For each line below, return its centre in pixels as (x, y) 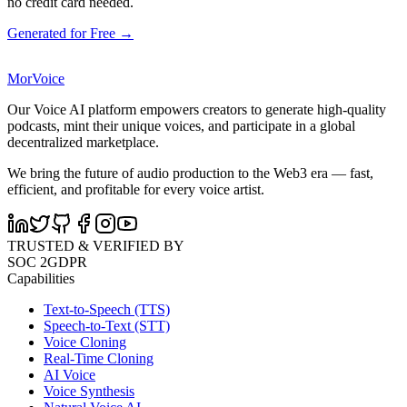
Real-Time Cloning (99, 359)
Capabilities (41, 279)
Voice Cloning (85, 342)
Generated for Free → (70, 34)
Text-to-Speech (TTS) (107, 310)
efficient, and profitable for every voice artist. (136, 190)
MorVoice (36, 79)
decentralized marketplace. (83, 143)
